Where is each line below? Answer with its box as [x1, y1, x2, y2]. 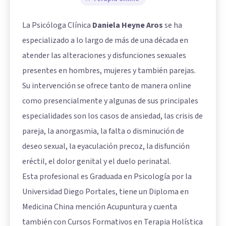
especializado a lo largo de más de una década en [22, 35, 188, 46]
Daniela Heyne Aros [92, 20, 163, 31]
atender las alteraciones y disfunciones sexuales [22, 50, 186, 61]
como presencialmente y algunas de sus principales [22, 95, 198, 106]
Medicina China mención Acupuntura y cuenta [22, 201, 177, 212]
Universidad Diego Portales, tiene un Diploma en [22, 186, 189, 197]
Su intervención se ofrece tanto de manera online [22, 80, 191, 91]
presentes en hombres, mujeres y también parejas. [22, 65, 196, 76]
